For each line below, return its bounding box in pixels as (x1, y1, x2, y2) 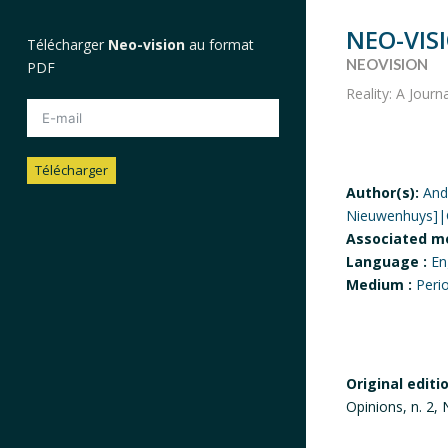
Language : (346, 252, 428, 272)
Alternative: (26, 206, 99, 226)
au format (188, 35, 254, 55)
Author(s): (346, 183, 420, 203)
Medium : (346, 275, 413, 295)
